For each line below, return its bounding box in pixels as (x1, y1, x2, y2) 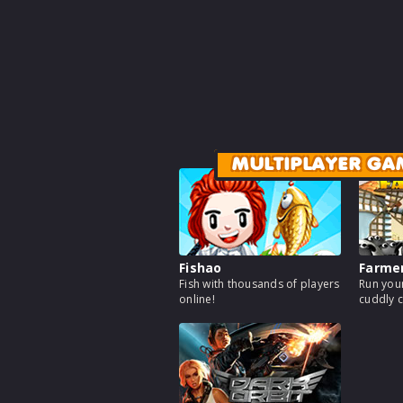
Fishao (179, 259, 222, 277)
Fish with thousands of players (179, 276, 340, 292)
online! (179, 291, 215, 308)
